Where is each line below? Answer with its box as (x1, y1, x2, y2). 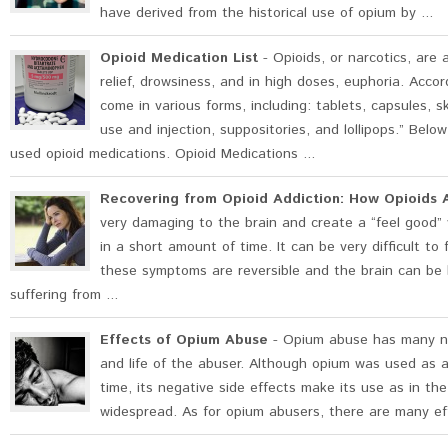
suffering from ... (10, 285, 118, 305)
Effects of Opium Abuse (100, 330, 268, 350)
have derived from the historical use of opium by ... (100, 3, 433, 23)
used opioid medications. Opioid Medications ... (10, 144, 315, 164)
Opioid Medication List (100, 48, 258, 68)
